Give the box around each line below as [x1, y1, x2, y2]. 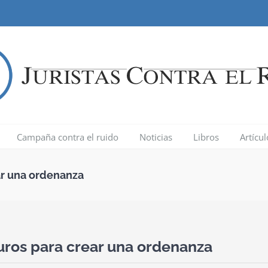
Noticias [139, 130, 172, 143]
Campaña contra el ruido [17, 130, 118, 143]
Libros [193, 130, 219, 143]
